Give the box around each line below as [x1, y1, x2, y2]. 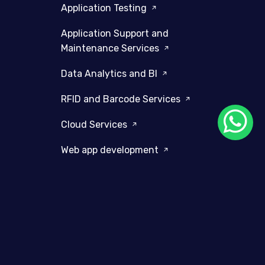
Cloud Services [60, 118, 130, 130]
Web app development [60, 144, 161, 156]
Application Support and [60, 27, 169, 39]
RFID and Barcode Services [60, 93, 183, 105]
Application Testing [60, 2, 149, 14]
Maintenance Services [60, 42, 161, 54]
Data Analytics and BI [60, 67, 160, 79]
